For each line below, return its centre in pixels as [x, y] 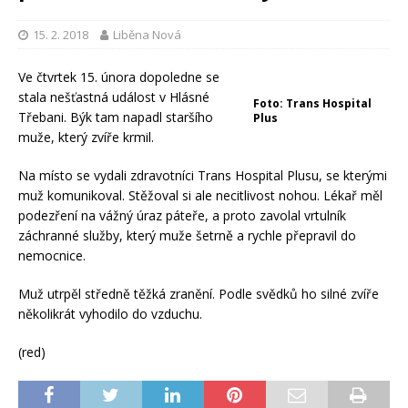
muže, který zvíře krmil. [86, 138]
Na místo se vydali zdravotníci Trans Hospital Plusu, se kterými [203, 176]
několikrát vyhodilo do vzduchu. [110, 314]
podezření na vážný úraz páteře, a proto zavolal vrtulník [182, 216]
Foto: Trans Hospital [312, 104]
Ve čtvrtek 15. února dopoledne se [119, 77]
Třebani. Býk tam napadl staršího [116, 117]
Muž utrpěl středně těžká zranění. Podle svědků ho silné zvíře [199, 294]
